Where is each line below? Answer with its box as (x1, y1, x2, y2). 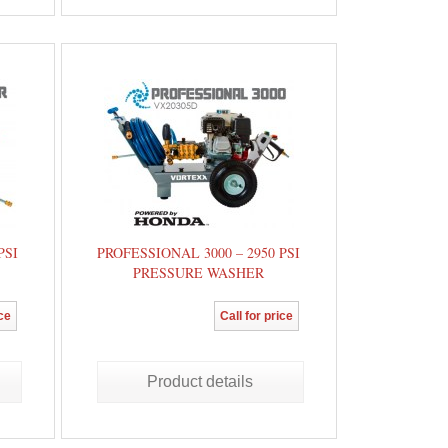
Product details (147, 373, 254, 390)
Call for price (220, 309, 293, 323)
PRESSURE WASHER (133, 263, 265, 282)
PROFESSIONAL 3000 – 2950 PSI (97, 243, 301, 262)
